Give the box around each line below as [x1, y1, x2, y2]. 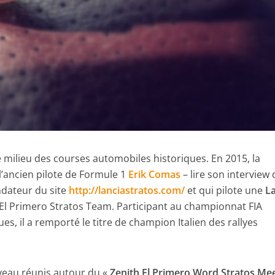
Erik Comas [128, 167, 181, 181]
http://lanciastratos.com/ [69, 183, 185, 197]
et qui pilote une [185, 183, 266, 197]
